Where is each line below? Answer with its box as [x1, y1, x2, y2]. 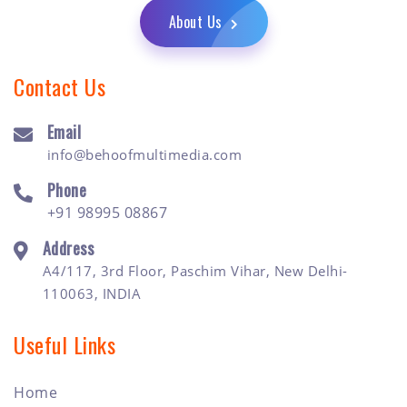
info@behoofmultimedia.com [46, 144, 242, 164]
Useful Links [14, 327, 115, 361]
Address [42, 235, 94, 260]
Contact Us [14, 69, 105, 103]
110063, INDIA [42, 283, 141, 303]
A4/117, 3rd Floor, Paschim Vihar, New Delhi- [42, 261, 348, 280]
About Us [168, 10, 226, 33]
